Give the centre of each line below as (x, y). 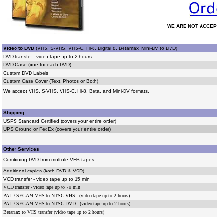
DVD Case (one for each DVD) (37, 65)
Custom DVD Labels (26, 73)
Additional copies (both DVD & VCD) (44, 171)
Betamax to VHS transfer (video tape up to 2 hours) (54, 212)
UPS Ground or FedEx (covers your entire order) (57, 129)
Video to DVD (19, 48)
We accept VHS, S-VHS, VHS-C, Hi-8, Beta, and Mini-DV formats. (76, 91)
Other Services (21, 149)
